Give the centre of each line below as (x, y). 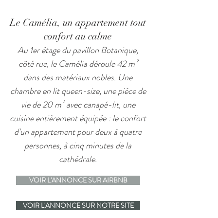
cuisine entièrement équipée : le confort (78, 118)
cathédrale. (78, 159)
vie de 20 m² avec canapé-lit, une (78, 105)
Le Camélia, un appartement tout (78, 23)
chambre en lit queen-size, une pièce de (78, 91)
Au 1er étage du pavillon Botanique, (78, 50)
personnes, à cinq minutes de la (78, 145)
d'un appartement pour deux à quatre (78, 132)
